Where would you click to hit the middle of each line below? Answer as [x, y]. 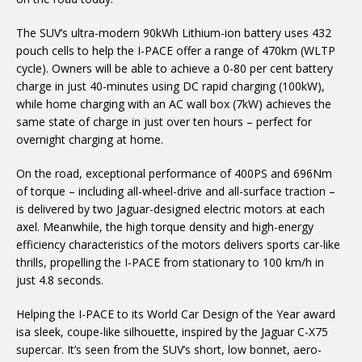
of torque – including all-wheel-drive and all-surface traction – [176, 191]
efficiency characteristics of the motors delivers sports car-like [178, 244]
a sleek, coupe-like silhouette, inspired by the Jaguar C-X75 [176, 332]
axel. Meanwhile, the [71, 227]
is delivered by [55, 209]
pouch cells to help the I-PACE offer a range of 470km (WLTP [176, 51]
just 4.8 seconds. [60, 280]
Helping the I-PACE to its [82, 314]
